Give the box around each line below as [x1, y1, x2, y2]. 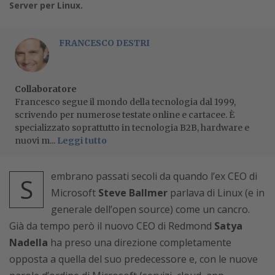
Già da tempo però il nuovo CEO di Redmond [9, 219, 214, 233]
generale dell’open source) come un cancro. [51, 202, 250, 216]
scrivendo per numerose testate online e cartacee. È [15, 109, 234, 120]
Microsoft [51, 185, 98, 199]
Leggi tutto [57, 134, 107, 146]
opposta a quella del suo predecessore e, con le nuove [9, 252, 258, 266]
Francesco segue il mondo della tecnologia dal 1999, [15, 96, 236, 107]
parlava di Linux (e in [168, 185, 265, 199]
